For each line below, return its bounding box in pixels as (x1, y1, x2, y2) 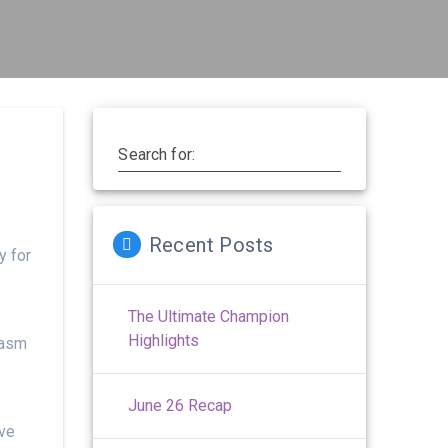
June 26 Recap (128, 395, 233, 415)
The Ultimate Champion (128, 306, 290, 326)
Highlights (128, 330, 200, 350)
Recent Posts (148, 232, 274, 257)
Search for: (118, 144, 196, 164)
